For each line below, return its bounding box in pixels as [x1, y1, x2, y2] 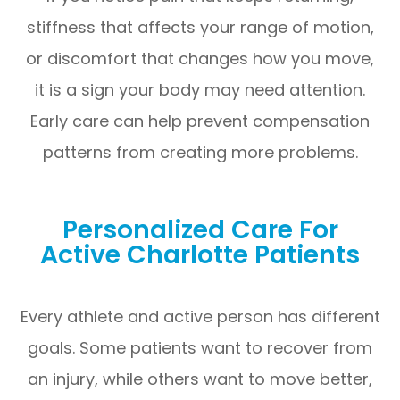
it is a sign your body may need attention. [35, 78, 365, 101]
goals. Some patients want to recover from [28, 336, 372, 359]
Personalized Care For [62, 211, 338, 247]
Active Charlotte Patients [40, 236, 360, 272]
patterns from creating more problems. [42, 140, 358, 163]
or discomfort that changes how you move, [26, 46, 374, 70]
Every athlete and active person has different [20, 304, 380, 328]
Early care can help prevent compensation [30, 109, 370, 132]
